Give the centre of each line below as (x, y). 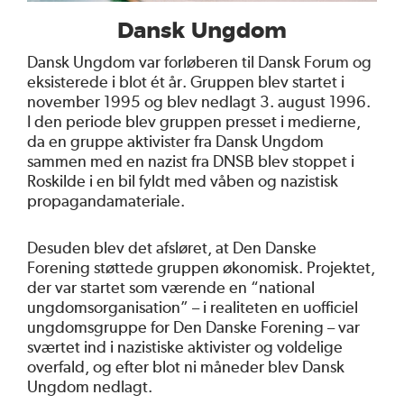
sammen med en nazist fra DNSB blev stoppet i (191, 161)
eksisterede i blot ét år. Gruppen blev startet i (186, 81)
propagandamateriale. (106, 200)
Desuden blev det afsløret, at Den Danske (172, 247)
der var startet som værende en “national (171, 287)
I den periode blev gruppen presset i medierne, (194, 121)
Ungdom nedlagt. (90, 386)
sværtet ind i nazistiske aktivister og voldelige (185, 346)
